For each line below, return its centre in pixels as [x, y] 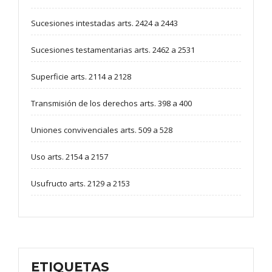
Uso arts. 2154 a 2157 [70, 157]
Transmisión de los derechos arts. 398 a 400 [111, 104]
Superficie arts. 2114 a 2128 [81, 77]
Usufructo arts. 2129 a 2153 [80, 184]
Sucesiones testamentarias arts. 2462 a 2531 [113, 50]
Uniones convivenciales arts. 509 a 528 [102, 130]
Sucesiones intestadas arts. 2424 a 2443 [104, 23]
